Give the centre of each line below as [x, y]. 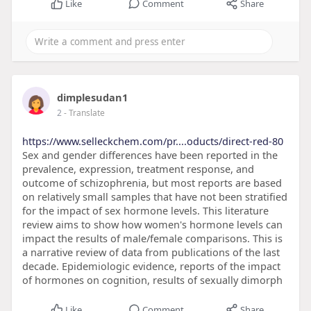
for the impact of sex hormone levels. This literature [145, 211]
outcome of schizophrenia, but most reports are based [152, 183]
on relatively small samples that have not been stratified [154, 197]
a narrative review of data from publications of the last [151, 252]
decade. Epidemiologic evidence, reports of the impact [151, 266]
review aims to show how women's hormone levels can [152, 225]
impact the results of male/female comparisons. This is [152, 238]
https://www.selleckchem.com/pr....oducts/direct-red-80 [152, 141]
